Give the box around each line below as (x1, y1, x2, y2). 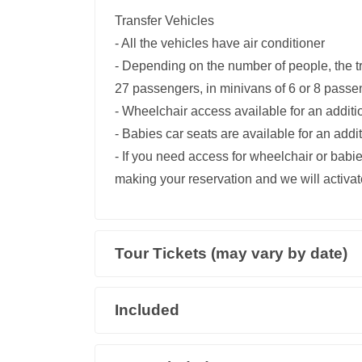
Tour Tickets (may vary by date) (115, 244, 347, 262)
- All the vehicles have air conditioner (115, 36, 325, 50)
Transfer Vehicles (115, 13, 214, 27)
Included (115, 301, 179, 319)
